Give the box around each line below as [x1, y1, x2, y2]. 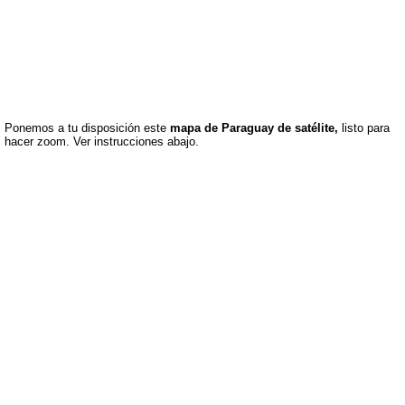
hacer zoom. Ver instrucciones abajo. [5, 135, 199, 148]
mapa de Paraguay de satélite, [170, 121, 338, 135]
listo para [338, 121, 390, 135]
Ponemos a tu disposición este [5, 121, 170, 135]
